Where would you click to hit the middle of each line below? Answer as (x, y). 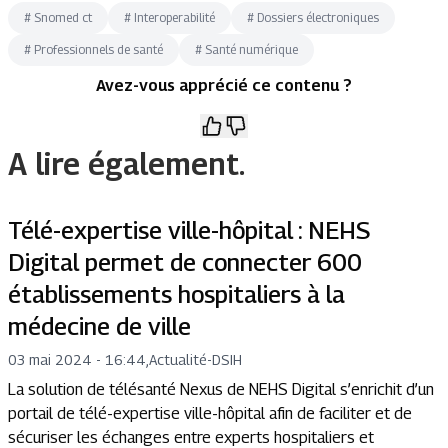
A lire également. (126, 164)
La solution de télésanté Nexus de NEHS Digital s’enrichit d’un (221, 389)
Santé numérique (251, 49)
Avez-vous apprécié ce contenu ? (224, 85)
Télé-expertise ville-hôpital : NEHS (189, 230)
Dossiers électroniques (318, 17)
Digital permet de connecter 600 (185, 262)
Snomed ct (63, 17)
